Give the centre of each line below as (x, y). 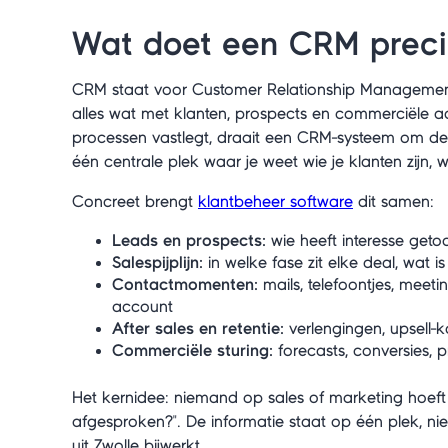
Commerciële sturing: (192, 350)
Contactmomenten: (185, 284)
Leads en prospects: (189, 240)
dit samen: (393, 201)
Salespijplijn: (157, 262)
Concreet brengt (135, 201)
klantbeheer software (275, 201)
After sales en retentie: (198, 328)
